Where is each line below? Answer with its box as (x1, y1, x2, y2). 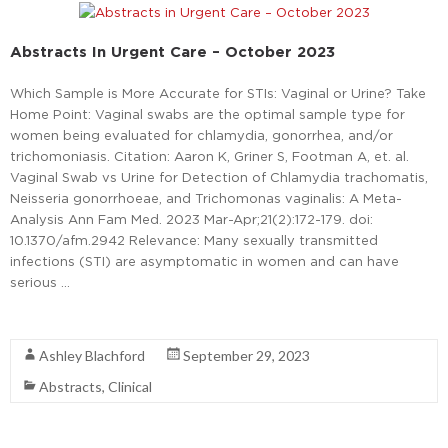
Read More (10, 311, 81, 326)
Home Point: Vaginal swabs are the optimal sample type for (10, 107, 405, 122)
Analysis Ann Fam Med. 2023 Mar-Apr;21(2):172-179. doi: (10, 212, 373, 227)
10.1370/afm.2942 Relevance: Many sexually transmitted (10, 233, 378, 248)
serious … (10, 275, 70, 290)
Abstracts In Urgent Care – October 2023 (10, 43, 335, 61)
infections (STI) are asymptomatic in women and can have (10, 254, 399, 269)
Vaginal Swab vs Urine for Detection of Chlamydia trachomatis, (10, 170, 428, 185)
